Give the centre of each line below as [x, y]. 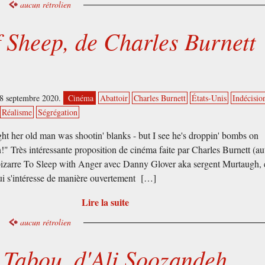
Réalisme [17, 112]
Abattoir [114, 98]
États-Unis [209, 98]
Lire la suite [105, 202]
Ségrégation [58, 112]
